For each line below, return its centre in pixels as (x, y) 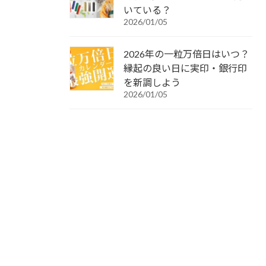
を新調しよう (152, 82)
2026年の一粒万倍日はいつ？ (186, 53)
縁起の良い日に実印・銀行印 (185, 68)
